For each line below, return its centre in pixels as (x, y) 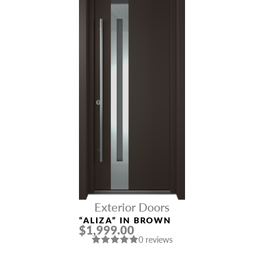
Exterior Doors (132, 207)
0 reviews (156, 239)
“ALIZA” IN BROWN (126, 220)
